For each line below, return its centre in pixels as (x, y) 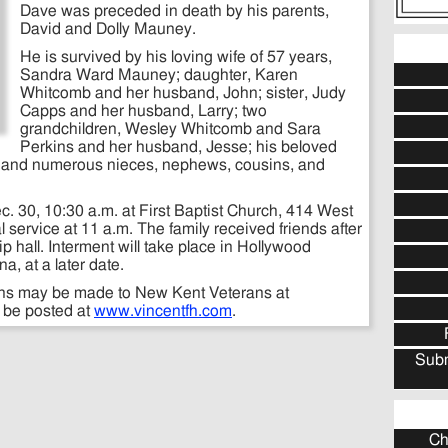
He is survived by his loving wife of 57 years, (176, 57)
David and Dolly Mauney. (108, 29)
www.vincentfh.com (163, 311)
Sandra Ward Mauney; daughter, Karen (159, 75)
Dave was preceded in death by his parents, (174, 11)
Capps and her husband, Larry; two (143, 111)
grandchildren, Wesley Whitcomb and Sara (170, 129)
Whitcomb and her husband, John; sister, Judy (183, 93)
